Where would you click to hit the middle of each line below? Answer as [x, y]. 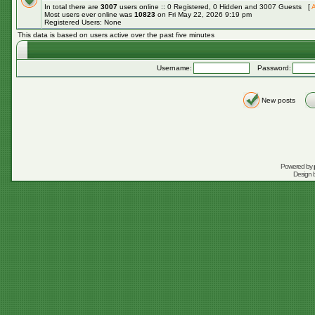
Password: [271, 68]
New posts [278, 100]
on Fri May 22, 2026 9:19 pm [204, 14]
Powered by [297, 166]
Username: [174, 68]
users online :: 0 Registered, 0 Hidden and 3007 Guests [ [214, 7]
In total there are [72, 7]
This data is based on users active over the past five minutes [116, 35]
